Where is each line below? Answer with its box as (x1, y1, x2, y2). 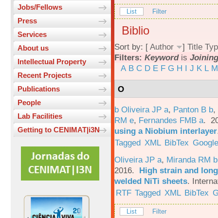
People (18, 98, 41, 107)
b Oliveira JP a (114, 104, 168, 114)
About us (18, 44, 49, 53)
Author (150, 42, 174, 52)
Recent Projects (18, 71, 72, 80)
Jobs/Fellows (18, 3, 62, 12)
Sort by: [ (114, 42, 150, 52)
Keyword (145, 53, 179, 63)
